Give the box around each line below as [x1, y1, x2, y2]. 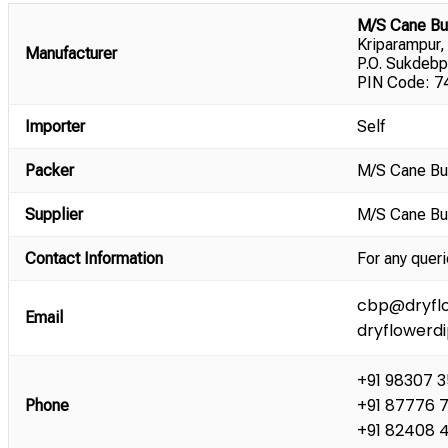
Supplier [25, 204, 83, 224]
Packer [25, 160, 74, 180]
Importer [25, 116, 85, 136]
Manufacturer [25, 43, 117, 63]
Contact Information [25, 248, 163, 268]
